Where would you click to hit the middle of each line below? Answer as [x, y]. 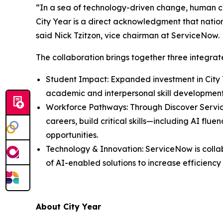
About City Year [68, 207]
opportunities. [74, 135]
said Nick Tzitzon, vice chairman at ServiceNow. [129, 36]
